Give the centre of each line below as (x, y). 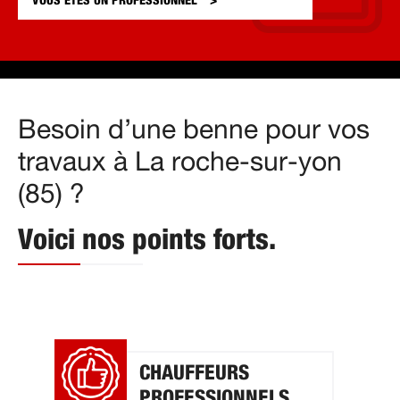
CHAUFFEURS (194, 373)
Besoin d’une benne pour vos (194, 130)
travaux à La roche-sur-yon (180, 162)
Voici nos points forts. (147, 240)
